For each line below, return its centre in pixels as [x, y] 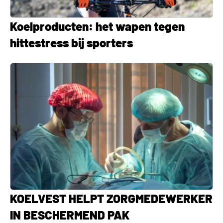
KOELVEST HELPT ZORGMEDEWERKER [111, 198]
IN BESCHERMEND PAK [70, 215]
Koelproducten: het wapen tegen [97, 26]
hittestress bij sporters [71, 43]
